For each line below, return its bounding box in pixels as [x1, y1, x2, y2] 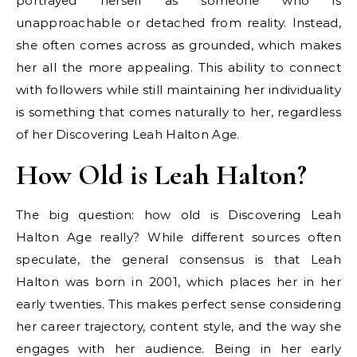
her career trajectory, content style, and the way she [16, 319, 341, 335]
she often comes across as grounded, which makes [16, 37, 341, 53]
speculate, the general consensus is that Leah [16, 252, 341, 268]
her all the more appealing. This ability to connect [16, 60, 341, 76]
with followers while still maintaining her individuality [16, 82, 341, 98]
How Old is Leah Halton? [16, 158, 307, 193]
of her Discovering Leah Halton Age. [16, 127, 240, 143]
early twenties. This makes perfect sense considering [16, 296, 341, 312]
